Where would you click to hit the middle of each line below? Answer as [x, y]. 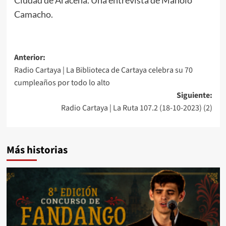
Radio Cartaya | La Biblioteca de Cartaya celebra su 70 [103, 70]
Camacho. [33, 14]
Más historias [37, 150]
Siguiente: [194, 95]
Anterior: [30, 57]
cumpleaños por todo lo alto [62, 82]
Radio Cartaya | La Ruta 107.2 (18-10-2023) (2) [136, 108]
